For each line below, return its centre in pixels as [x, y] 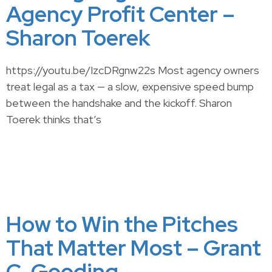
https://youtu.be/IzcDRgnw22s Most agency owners [133, 70]
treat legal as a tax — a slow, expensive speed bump [130, 87]
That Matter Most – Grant [134, 248]
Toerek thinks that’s [54, 119]
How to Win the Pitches [122, 224]
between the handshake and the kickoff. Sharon [119, 103]
